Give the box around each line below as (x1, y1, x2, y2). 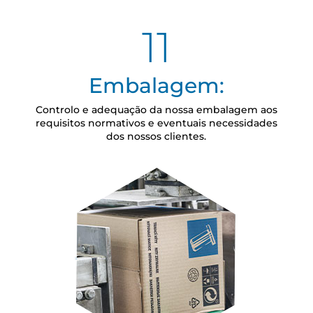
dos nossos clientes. (106, 130, 207, 143)
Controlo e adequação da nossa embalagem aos (35, 103, 277, 117)
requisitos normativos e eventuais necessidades (35, 117, 277, 130)
